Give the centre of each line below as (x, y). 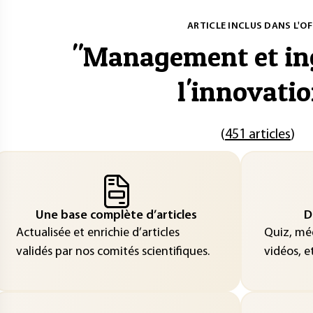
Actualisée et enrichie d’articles (97, 233)
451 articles (258, 135)
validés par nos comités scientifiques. (112, 252)
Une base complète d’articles (116, 215)
